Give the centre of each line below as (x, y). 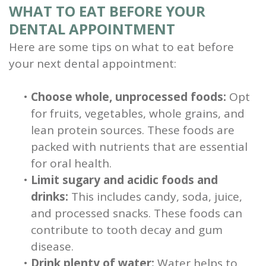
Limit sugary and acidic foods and (124, 180)
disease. (52, 247)
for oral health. (71, 164)
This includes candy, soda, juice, (155, 197)
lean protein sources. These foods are (133, 130)
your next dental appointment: (93, 64)
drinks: (50, 197)
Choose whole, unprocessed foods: (129, 97)
